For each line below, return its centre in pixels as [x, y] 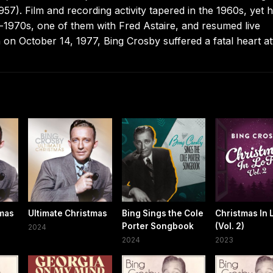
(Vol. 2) [229, 226]
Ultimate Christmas [68, 214]
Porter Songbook [158, 226]
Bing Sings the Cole [162, 214]
